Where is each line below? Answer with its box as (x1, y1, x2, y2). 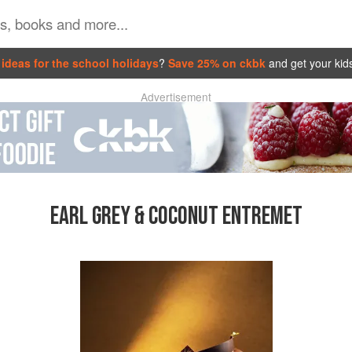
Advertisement (141, 89, 211, 104)
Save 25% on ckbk (167, 54, 269, 71)
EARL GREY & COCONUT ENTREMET (49, 201, 302, 233)
